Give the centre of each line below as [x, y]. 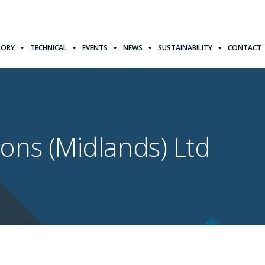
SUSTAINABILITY [185, 47]
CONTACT [245, 47]
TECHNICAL [49, 47]
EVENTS [95, 47]
